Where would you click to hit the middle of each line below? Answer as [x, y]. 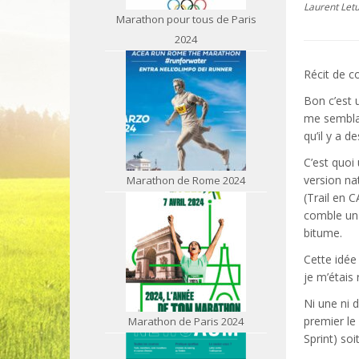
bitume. [323, 233]
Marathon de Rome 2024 [186, 180]
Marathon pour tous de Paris [186, 19]
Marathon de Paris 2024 [186, 321]
